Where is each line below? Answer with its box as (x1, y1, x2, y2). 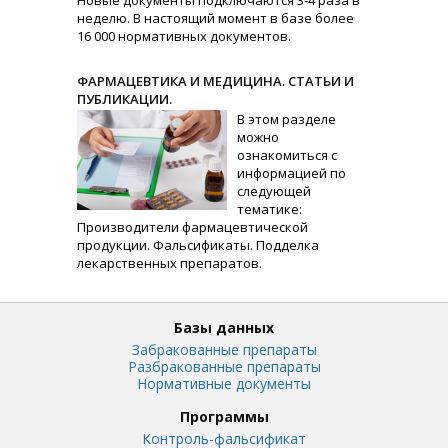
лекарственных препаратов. (77, 254, 263, 272)
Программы (179, 407, 269, 426)
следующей (237, 182, 312, 200)
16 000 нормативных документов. (77, 27, 292, 45)
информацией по (237, 164, 347, 182)
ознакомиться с (237, 146, 338, 164)
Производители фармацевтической (77, 218, 309, 236)
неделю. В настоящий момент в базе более (77, 9, 355, 27)
